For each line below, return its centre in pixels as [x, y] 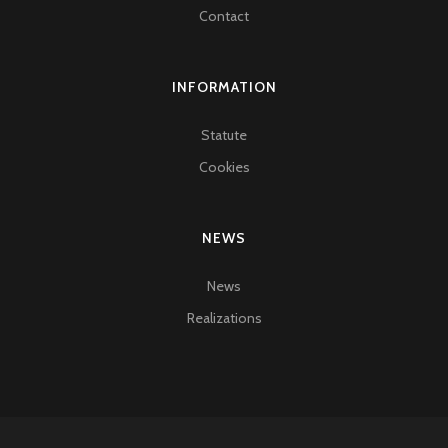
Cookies [224, 167]
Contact [224, 16]
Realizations [224, 318]
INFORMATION [224, 87]
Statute [224, 135]
